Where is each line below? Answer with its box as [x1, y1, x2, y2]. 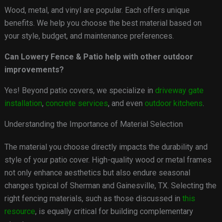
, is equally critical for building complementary [35, 207, 193, 217]
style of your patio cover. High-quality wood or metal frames [4, 155, 212, 165]
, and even [108, 99, 145, 109]
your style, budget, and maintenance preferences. [4, 31, 174, 41]
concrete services [45, 99, 108, 109]
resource [4, 207, 35, 217]
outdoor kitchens [144, 99, 203, 109]
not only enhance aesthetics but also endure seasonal [4, 168, 190, 178]
